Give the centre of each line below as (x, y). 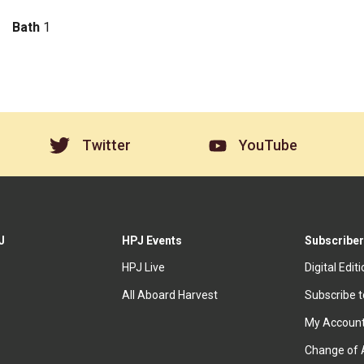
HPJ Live (144, 268)
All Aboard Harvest (170, 295)
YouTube (268, 145)
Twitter (106, 145)
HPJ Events (152, 241)
